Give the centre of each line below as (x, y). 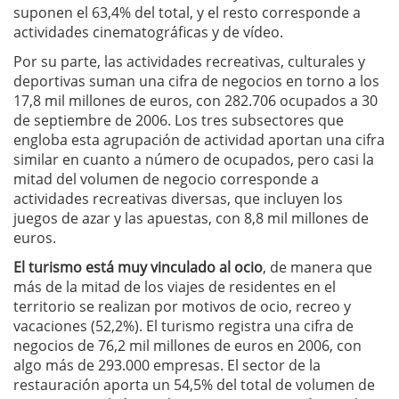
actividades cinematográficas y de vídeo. (148, 32)
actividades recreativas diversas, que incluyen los (178, 198)
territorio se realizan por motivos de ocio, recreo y (182, 306)
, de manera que (318, 267)
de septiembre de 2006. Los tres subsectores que (179, 120)
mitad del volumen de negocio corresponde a (166, 179)
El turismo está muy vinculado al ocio (138, 267)
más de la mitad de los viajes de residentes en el (175, 286)
